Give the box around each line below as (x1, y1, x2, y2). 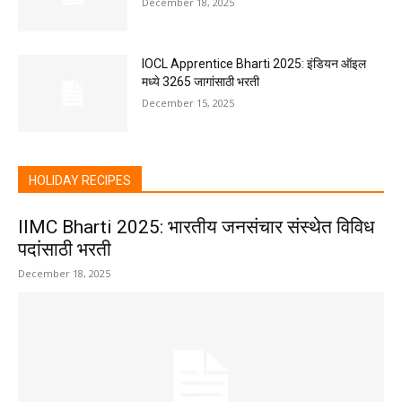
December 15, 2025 (142, 95, 235, 109)
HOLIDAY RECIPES (29, 172, 131, 188)
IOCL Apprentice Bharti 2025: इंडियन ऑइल (142, 56, 367, 71)
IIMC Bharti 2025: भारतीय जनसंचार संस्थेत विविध (18, 215, 374, 238)
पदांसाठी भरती (18, 238, 111, 260)
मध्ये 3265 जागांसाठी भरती (142, 74, 260, 89)
